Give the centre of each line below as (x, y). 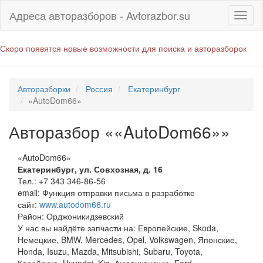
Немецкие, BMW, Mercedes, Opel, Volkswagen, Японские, (127, 239)
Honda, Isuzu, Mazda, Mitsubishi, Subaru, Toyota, (110, 251)
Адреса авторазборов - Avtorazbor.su (100, 15)
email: (30, 192)
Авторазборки (44, 89)
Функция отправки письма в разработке (119, 192)
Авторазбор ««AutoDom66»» (119, 131)
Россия (99, 89)
